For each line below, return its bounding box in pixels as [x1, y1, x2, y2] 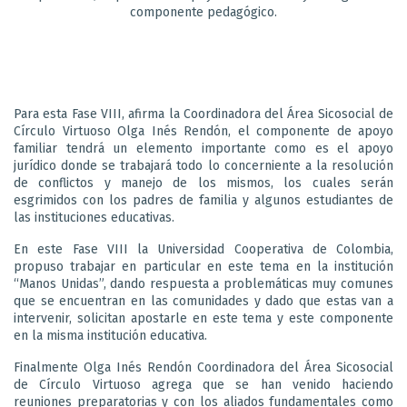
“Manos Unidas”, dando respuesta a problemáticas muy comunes [14, 275, 393, 292]
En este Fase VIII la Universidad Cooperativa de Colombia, [14, 241, 393, 257]
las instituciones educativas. [14, 209, 185, 225]
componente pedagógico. [130, 4, 277, 20]
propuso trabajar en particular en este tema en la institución [14, 258, 393, 274]
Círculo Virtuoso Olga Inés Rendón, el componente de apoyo [14, 123, 393, 139]
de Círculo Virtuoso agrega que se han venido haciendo [14, 376, 393, 392]
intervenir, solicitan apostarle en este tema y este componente [14, 310, 393, 326]
